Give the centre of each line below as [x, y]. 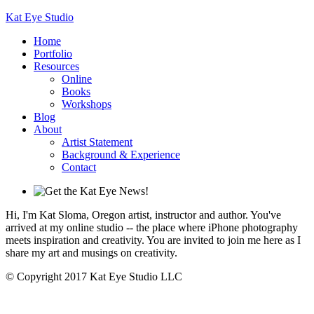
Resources [56, 66]
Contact [79, 167]
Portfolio [53, 54]
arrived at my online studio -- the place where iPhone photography [152, 227]
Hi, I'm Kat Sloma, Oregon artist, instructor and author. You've [143, 215]
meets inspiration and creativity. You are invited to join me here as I [153, 240]
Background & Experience [121, 155]
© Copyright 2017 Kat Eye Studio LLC [94, 277]
